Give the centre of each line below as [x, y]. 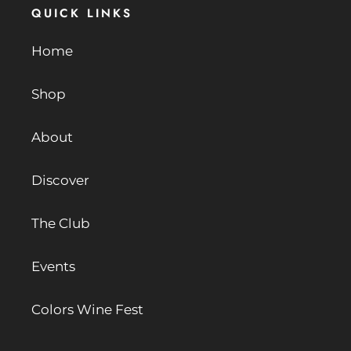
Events [53, 267]
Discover [60, 181]
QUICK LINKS [82, 13]
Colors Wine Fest [87, 310]
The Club [61, 224]
